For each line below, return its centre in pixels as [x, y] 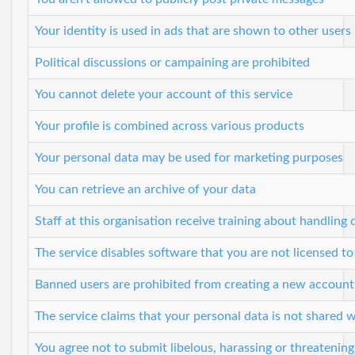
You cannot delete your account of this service [164, 94]
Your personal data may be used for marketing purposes [189, 157]
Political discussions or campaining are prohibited [172, 62]
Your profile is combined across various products [170, 126]
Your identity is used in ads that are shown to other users [193, 31]
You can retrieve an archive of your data [145, 189]
